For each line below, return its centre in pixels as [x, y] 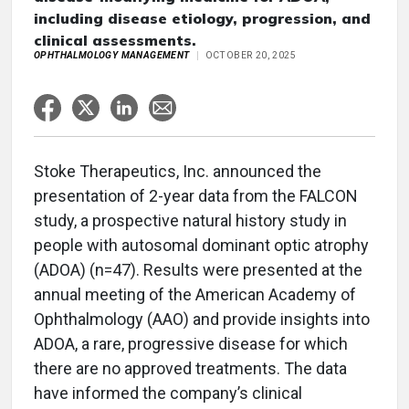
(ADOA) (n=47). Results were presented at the [198, 270]
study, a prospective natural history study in [190, 220]
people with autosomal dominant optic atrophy [201, 245]
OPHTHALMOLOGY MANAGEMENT [112, 55]
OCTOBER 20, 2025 [251, 55]
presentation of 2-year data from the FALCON [196, 196]
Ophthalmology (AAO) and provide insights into [202, 319]
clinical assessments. [115, 40]
